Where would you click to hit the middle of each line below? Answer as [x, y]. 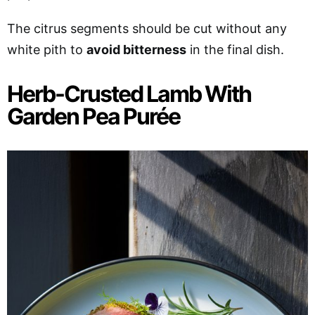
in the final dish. [235, 49]
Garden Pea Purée [94, 116]
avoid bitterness [136, 49]
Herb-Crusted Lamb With [129, 94]
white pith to [47, 49]
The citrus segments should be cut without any [147, 28]
